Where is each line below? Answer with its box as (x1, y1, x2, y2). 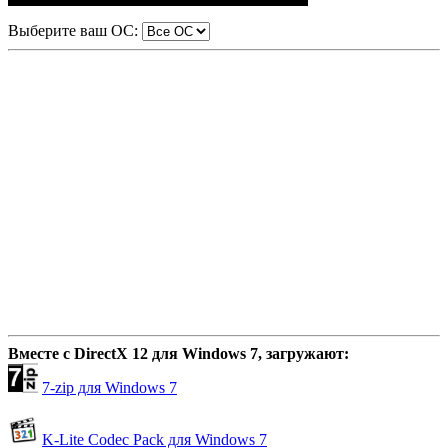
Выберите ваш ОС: (8, 21, 138, 39)
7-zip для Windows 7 (42, 378, 177, 396)
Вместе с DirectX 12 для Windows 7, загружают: (8, 344, 349, 362)
